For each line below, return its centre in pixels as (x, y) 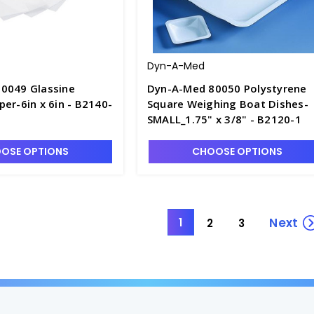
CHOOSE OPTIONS (237, 151)
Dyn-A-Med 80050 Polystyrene (227, 88)
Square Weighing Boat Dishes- (227, 104)
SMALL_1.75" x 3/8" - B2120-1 (224, 119)
